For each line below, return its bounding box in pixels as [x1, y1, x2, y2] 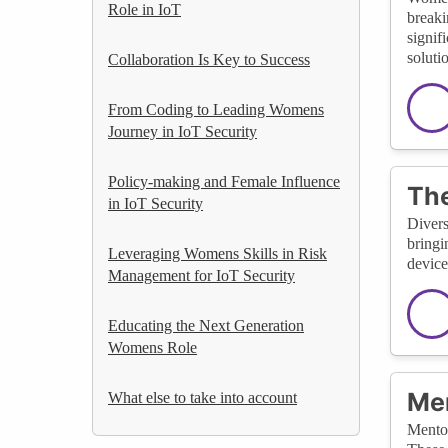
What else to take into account [108, 388, 297, 406]
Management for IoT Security [108, 266, 295, 284]
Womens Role [108, 338, 197, 356]
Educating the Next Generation [108, 316, 304, 334]
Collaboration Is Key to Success [108, 50, 310, 68]
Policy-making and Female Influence [108, 172, 340, 190]
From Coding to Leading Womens [108, 100, 324, 118]
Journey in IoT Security [108, 122, 257, 140]
